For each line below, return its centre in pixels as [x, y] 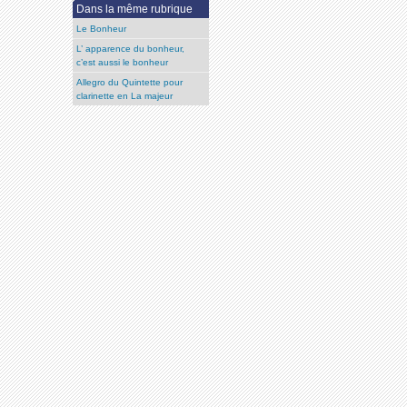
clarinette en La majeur [125, 96]
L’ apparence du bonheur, [131, 49]
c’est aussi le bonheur [123, 63]
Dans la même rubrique [135, 10]
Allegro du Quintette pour [130, 83]
